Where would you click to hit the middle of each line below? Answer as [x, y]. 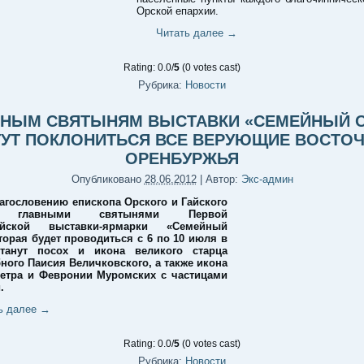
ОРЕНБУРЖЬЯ [182, 158]
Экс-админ [267, 179]
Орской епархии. [178, 11]
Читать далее [191, 33]
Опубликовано [106, 179]
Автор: [221, 179]
